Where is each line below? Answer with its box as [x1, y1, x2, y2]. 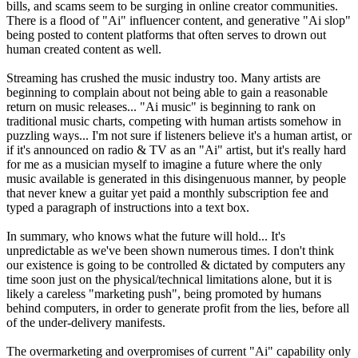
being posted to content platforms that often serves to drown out [6, 28, 326, 42]
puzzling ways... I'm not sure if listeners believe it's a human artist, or [6, 129, 352, 143]
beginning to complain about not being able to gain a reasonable [6, 86, 328, 100]
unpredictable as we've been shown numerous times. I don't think [6, 244, 334, 258]
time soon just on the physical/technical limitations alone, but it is [6, 272, 332, 287]
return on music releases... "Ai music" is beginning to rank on [6, 100, 316, 114]
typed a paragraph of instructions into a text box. [6, 201, 249, 215]
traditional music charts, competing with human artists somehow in [6, 114, 341, 129]
